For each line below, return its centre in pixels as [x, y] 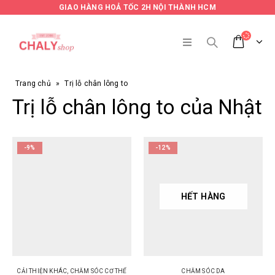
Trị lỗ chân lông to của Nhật [137, 107]
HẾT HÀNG [203, 196]
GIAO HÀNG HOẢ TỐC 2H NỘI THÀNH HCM [137, 7]
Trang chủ [33, 83]
